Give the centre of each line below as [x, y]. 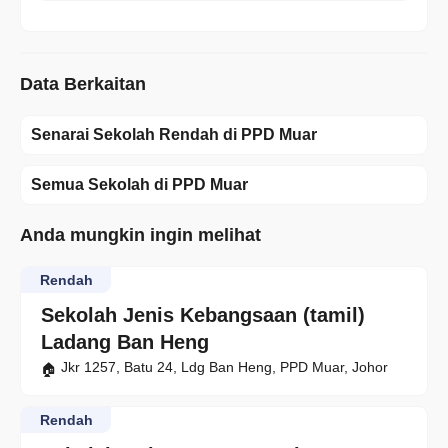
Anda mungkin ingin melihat [140, 235]
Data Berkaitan [83, 84]
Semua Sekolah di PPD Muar [139, 185]
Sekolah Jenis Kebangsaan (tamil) [203, 315]
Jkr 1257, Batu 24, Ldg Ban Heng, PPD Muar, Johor [224, 367]
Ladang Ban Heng [125, 342]
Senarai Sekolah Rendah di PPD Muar [174, 135]
